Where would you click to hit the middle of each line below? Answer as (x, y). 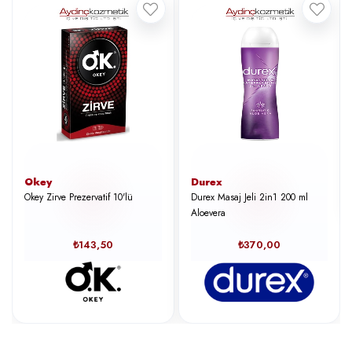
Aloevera (208, 213)
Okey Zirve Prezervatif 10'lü (79, 197)
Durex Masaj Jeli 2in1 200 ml (249, 197)
